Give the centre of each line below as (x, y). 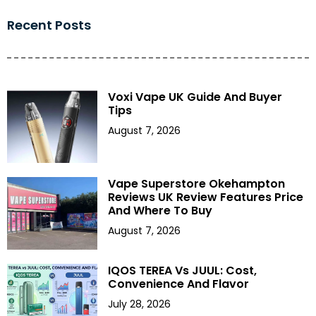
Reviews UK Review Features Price (206, 197)
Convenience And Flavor (179, 284)
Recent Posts (49, 25)
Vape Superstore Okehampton (197, 183)
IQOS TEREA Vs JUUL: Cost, (183, 270)
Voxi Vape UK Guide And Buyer (195, 97)
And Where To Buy (160, 210)
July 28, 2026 (140, 304)
